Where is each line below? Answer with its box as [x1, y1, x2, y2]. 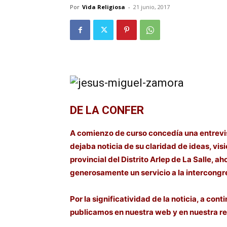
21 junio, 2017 [133, 3, 170, 11]
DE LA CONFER [70, 104, 146, 117]
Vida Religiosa [82, 3, 125, 11]
